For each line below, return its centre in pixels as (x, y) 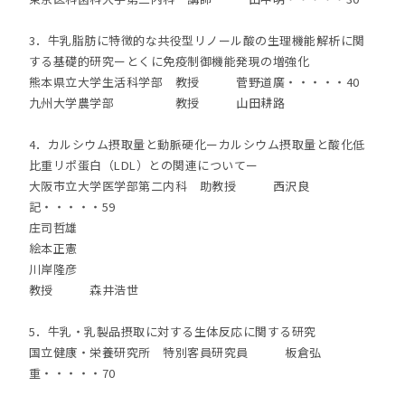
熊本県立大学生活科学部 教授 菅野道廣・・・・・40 (200, 82)
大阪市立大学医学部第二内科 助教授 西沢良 (169, 186)
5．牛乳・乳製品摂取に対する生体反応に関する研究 (172, 331)
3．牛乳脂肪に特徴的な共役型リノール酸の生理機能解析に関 (197, 40)
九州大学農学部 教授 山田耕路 (157, 103)
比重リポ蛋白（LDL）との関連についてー (143, 165)
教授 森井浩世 (84, 290)
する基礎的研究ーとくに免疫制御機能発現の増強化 (169, 61)
